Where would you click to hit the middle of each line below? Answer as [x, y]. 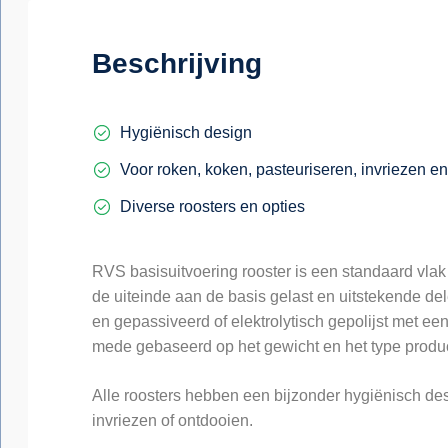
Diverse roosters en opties [212, 206]
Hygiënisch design [186, 132]
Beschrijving [177, 63]
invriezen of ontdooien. [172, 420]
